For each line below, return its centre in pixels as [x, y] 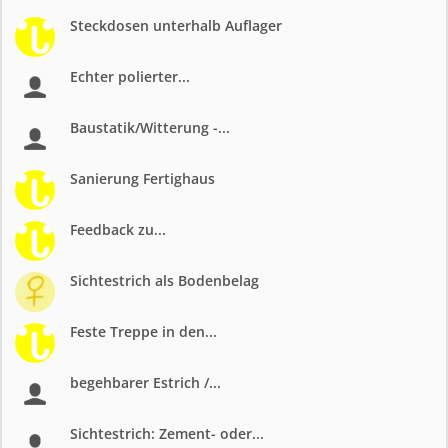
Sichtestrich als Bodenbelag [164, 280]
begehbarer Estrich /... [145, 382]
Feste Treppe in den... [143, 331]
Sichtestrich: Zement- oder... [167, 433]
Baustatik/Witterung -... [150, 127]
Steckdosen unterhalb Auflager [176, 25]
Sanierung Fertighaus [142, 178]
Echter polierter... [130, 76]
